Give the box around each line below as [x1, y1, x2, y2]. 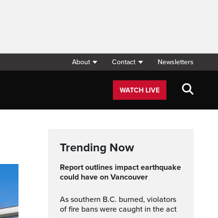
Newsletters [158, 58, 194, 66]
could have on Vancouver [60, 172, 148, 182]
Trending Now [60, 141, 134, 155]
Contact [112, 58, 136, 66]
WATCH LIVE [120, 86, 160, 94]
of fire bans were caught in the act [60, 204, 177, 214]
